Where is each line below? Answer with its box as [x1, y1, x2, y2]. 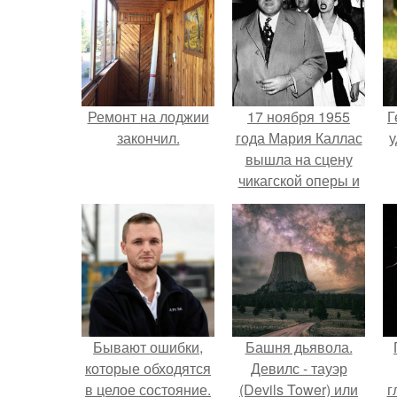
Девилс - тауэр [250, 357, 347, 378]
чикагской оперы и [237, 169, 360, 191]
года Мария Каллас [235, 127, 362, 148]
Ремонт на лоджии [87, 105, 209, 127]
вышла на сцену [245, 148, 353, 169]
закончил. [116, 127, 180, 148]
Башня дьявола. [245, 336, 353, 357]
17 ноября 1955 [247, 105, 350, 127]
